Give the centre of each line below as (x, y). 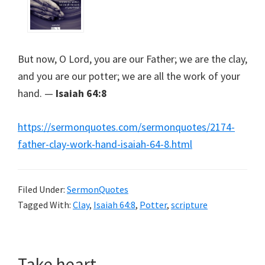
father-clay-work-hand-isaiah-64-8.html (105, 144)
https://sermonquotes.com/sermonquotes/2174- (126, 127)
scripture (189, 205)
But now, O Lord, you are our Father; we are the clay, (132, 59)
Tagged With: (45, 205)
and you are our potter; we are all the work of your (129, 76)
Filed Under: (42, 190)
